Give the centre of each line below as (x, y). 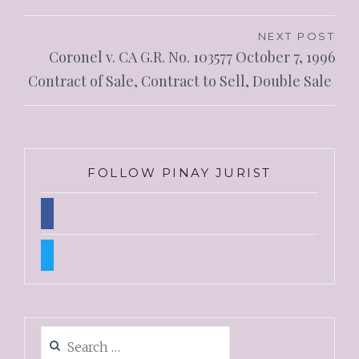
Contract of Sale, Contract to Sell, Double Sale (182, 81)
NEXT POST (296, 36)
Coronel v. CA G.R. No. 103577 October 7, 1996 (192, 57)
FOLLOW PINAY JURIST (179, 173)
